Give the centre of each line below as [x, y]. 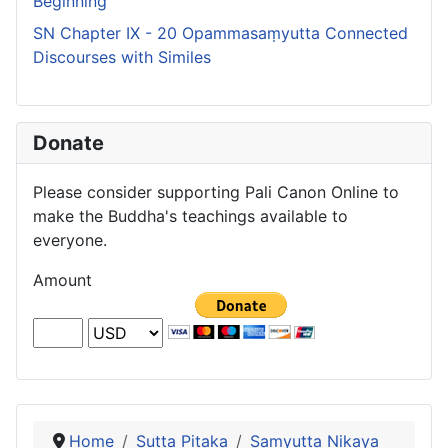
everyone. [70, 240]
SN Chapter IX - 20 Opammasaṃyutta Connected [220, 33]
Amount [62, 280]
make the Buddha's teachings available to [190, 216]
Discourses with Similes [122, 57]
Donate [68, 143]
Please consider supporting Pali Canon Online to [216, 192]
